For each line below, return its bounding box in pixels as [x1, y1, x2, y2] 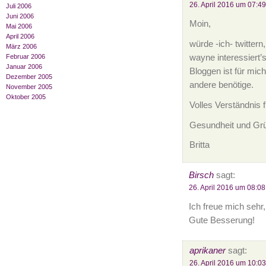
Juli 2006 [6, 2, 31, 10]
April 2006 [6, 33, 34, 40]
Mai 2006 [6, 23, 32, 30]
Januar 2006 [6, 63, 42, 71]
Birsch [188, 170, 214, 180]
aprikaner [189, 246, 226, 256]
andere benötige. [189, 80, 254, 90]
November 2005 [6, 83, 52, 91]
